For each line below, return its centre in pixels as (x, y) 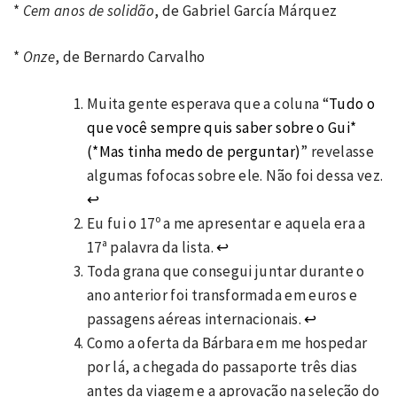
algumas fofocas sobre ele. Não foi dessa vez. (235, 175)
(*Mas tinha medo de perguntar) (194, 151)
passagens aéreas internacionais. (196, 319)
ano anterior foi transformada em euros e (222, 295)
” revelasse (337, 151)
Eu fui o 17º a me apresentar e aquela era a (226, 223)
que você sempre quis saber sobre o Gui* (222, 127)
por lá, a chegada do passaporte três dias (222, 366)
